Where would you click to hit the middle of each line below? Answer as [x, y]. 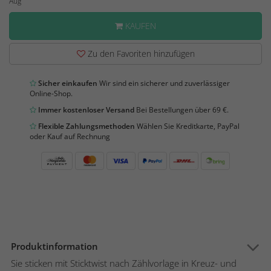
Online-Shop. [51, 94]
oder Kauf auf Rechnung [70, 137]
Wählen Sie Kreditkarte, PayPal [187, 126]
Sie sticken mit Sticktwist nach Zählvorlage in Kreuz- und [124, 263]
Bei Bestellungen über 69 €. [181, 110]
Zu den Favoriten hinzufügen [140, 54]
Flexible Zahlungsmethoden [86, 126]
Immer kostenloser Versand [85, 110]
